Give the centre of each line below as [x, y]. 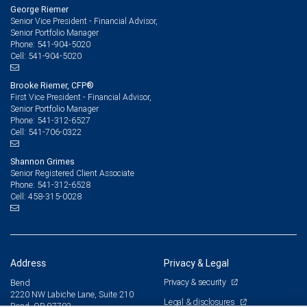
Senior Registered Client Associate [72, 173]
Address [28, 263]
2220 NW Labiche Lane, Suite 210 [72, 294]
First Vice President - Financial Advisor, [81, 97]
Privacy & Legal [196, 263]
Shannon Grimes [42, 161]
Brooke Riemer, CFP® [52, 85]
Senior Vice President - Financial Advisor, [84, 21]
